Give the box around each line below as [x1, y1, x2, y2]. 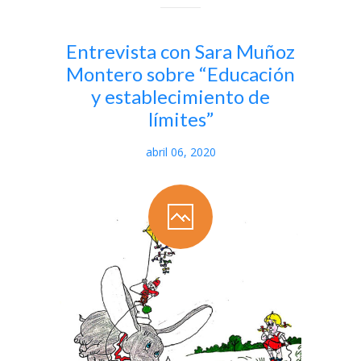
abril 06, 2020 [145, 144, 216, 160]
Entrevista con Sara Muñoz [66, 39, 295, 64]
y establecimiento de [91, 85, 270, 109]
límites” [147, 107, 214, 131]
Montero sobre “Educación [66, 62, 295, 86]
